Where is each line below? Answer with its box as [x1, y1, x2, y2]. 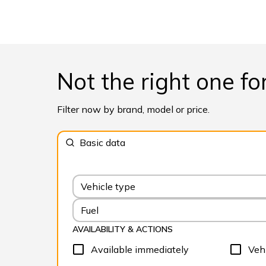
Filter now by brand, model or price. [57, 103, 210, 116]
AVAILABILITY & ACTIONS [72, 224, 173, 235]
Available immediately [91, 243, 189, 256]
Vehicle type [81, 180, 135, 193]
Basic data [80, 136, 125, 148]
